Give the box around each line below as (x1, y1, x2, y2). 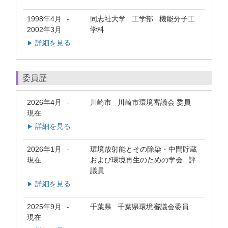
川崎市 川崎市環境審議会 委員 (90, 98, 191, 106)
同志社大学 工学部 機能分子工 (90, 15, 195, 23)
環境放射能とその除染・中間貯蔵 (90, 145, 197, 153)
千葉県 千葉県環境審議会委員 (90, 203, 189, 211)
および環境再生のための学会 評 (90, 155, 196, 164)
